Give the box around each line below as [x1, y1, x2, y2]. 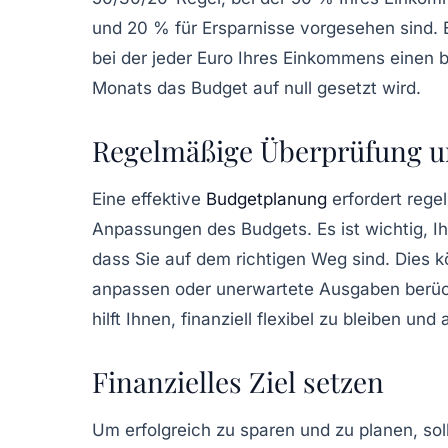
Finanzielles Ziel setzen [92, 362, 384, 400]
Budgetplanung [206, 188, 327, 209]
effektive [131, 188, 206, 209]
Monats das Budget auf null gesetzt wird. [92, 77, 421, 98]
